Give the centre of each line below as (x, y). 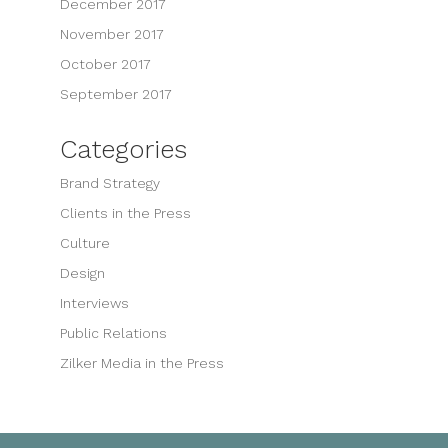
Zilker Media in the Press (141, 362)
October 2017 (105, 63)
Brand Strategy (109, 182)
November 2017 (111, 33)
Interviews (94, 302)
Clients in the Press (125, 212)
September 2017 (115, 93)
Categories (123, 148)
